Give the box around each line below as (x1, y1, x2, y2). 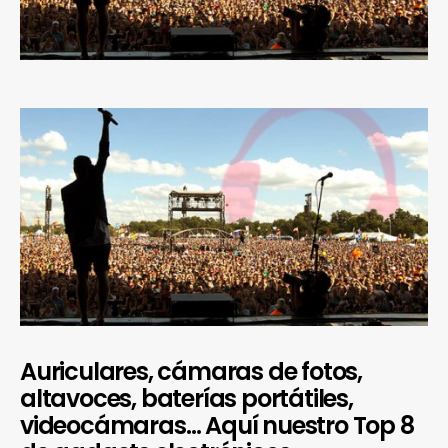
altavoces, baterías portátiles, (20, 381, 353, 415)
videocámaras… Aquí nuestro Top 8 (20, 408, 414, 442)
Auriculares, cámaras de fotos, (20, 354, 362, 388)
